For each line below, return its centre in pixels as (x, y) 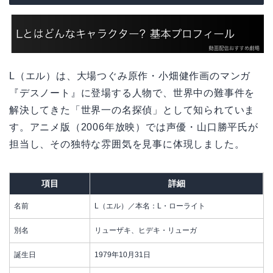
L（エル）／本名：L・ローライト (150, 206)
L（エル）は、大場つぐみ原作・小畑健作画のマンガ (130, 76)
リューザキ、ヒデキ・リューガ (146, 230)
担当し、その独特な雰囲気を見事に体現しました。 (127, 144)
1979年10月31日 (122, 254)
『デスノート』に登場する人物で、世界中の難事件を (132, 93)
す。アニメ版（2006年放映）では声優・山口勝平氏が (134, 127)
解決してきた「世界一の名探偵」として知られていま (132, 110)
